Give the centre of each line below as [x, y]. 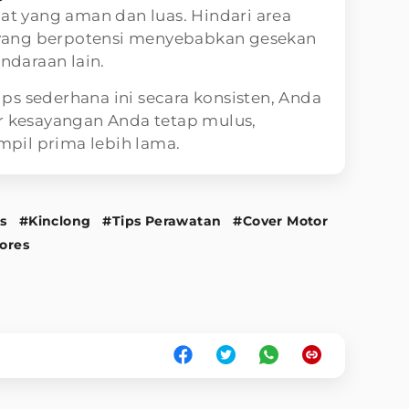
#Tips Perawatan [162, 220]
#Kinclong [55, 220]
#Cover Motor [281, 220]
